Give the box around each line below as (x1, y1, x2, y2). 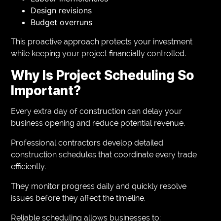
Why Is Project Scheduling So (11, 67, 194, 83)
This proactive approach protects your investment (11, 37, 193, 46)
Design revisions (31, 5, 92, 15)
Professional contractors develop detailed (11, 138, 164, 147)
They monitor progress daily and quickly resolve (11, 181, 187, 191)
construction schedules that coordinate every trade (11, 149, 197, 159)
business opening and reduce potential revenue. (11, 118, 185, 128)
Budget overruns (31, 17, 93, 27)
